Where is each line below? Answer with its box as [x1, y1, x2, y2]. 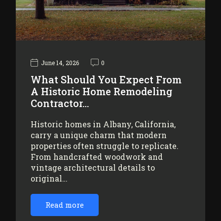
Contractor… [31, 96, 89, 110]
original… [31, 173, 68, 184]
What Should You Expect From [31, 73, 182, 86]
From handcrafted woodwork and [31, 151, 163, 162]
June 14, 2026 [41, 59, 79, 67]
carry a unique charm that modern [31, 129, 167, 140]
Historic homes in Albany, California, [31, 118, 176, 129]
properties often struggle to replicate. [31, 140, 179, 151]
